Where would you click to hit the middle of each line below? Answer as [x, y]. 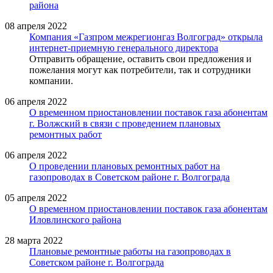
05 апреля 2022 [36, 197]
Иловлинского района [75, 219]
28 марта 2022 [34, 240]
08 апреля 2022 [36, 26]
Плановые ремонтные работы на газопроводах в [130, 251]
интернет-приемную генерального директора [124, 48]
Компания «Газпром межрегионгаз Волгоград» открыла [146, 37]
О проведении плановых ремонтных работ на [125, 166]
